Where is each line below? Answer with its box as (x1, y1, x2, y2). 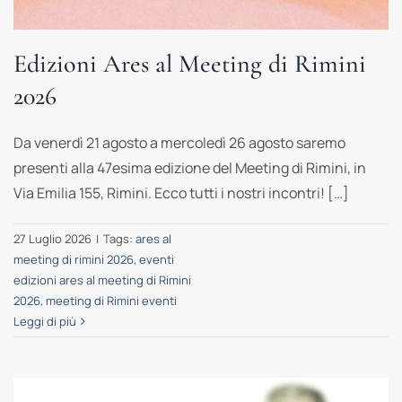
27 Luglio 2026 (13, 231, 92, 248)
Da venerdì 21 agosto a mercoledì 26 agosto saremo (13, 133, 345, 153)
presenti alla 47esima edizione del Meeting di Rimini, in (13, 158, 366, 179)
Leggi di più (13, 313, 76, 330)
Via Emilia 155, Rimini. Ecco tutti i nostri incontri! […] (13, 183, 349, 204)
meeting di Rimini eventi (45, 293, 177, 310)
